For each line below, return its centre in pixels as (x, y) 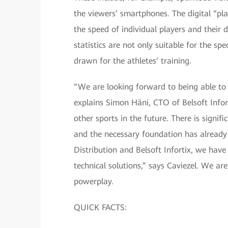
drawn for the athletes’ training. (133, 61)
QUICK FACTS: (100, 207)
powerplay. (94, 181)
